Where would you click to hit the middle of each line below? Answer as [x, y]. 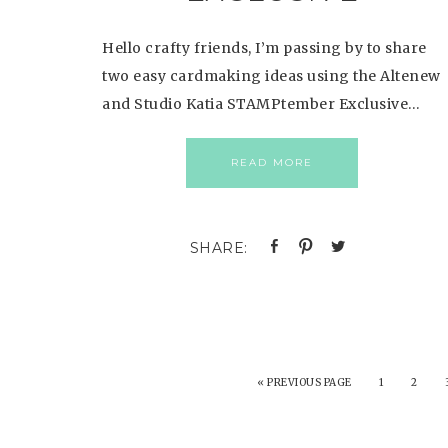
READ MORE [271, 162]
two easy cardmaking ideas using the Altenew [271, 76]
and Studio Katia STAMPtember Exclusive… [261, 104]
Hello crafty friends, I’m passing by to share [264, 48]
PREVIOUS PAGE [309, 382]
